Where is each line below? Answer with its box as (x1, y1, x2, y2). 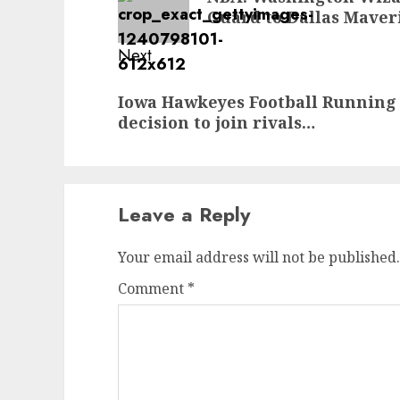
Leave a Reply (118, 200, 250, 229)
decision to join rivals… (118, 112, 315, 133)
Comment (118, 279, 187, 298)
